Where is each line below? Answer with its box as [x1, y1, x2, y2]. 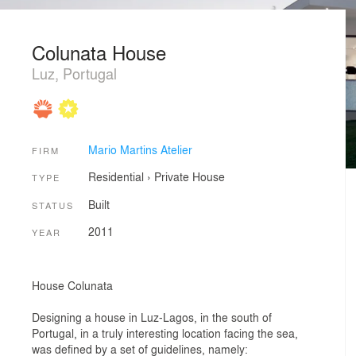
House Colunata [32, 277, 113, 293]
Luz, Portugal [32, 63, 117, 83]
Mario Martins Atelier [87, 141, 192, 157]
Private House [153, 168, 225, 185]
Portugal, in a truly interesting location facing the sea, [32, 324, 298, 341]
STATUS [32, 198, 74, 211]
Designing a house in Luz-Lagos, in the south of [32, 308, 272, 325]
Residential [87, 168, 144, 185]
